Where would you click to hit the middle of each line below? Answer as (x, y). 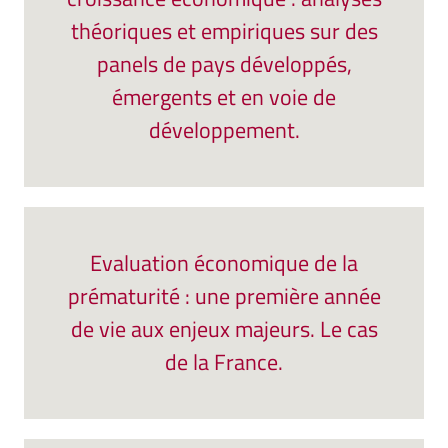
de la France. (224, 362)
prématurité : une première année (224, 296)
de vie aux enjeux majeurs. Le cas (224, 329)
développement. (224, 130)
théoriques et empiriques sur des (224, 31)
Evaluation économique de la (224, 263)
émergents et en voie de (224, 97)
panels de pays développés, (224, 64)
